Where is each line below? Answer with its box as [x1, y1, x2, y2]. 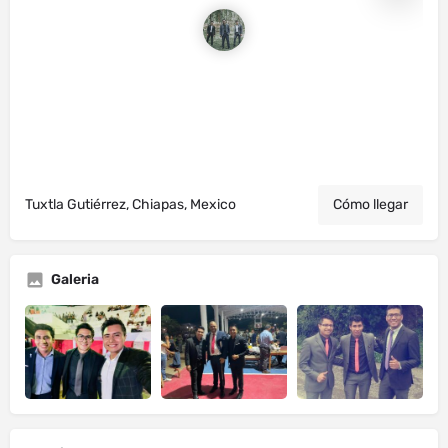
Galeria [51, 270, 99, 288]
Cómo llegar [333, 195, 408, 213]
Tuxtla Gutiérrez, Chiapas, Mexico [25, 195, 236, 213]
